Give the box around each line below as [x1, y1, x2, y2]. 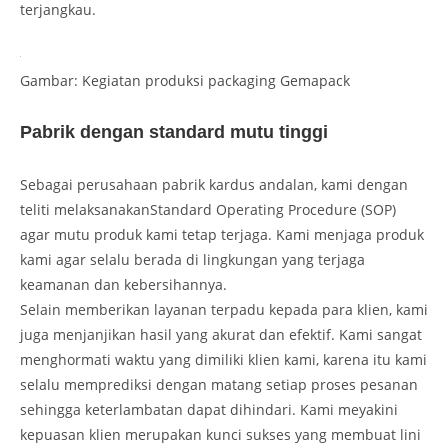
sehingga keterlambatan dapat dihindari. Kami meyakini [20, 399, 398, 419]
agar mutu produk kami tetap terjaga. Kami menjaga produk [20, 224, 424, 244]
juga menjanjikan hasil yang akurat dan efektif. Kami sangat [20, 324, 422, 344]
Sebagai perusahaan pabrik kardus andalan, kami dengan [20, 174, 408, 194]
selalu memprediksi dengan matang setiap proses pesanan [20, 374, 418, 394]
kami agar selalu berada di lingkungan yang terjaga [20, 249, 365, 269]
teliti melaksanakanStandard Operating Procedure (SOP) [20, 199, 396, 219]
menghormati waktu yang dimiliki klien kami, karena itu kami [20, 349, 427, 369]
